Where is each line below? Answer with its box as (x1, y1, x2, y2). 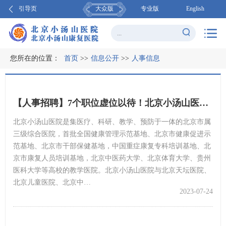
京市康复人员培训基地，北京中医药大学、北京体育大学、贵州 (13, 154, 211, 162)
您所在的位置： (10, 54, 62, 62)
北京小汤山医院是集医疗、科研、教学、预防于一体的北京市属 (13, 118, 211, 126)
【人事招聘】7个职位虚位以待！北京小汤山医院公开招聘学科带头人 (199, 97, 208, 108)
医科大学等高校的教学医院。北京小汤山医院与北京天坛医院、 (13, 166, 211, 174)
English (186, 5, 205, 12)
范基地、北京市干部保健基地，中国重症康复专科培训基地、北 (13, 142, 211, 150)
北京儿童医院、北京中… (13, 178, 91, 186)
